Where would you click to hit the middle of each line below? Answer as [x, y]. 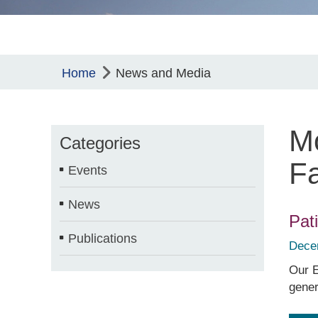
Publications [103, 238]
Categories [100, 143]
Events [88, 170]
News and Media [163, 73]
